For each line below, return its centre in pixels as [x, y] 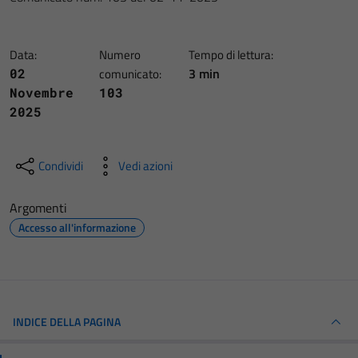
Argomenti [38, 208]
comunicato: [130, 74]
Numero [120, 55]
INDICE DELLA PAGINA [67, 322]
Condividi [61, 166]
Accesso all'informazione [77, 227]
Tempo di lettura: [231, 55]
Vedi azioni [145, 166]
